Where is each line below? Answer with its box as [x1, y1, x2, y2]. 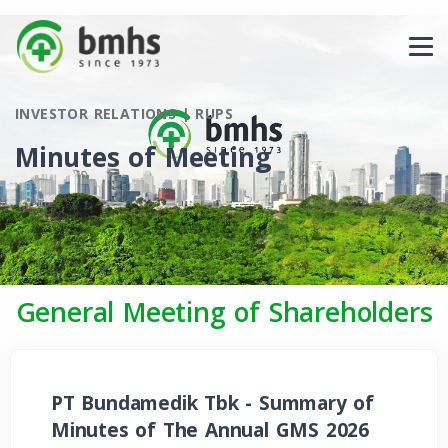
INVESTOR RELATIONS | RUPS [15, 104, 233, 123]
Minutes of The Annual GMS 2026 [51, 417, 369, 443]
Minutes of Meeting [15, 139, 272, 175]
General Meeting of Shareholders [15, 294, 433, 330]
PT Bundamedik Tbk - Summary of [51, 390, 374, 416]
